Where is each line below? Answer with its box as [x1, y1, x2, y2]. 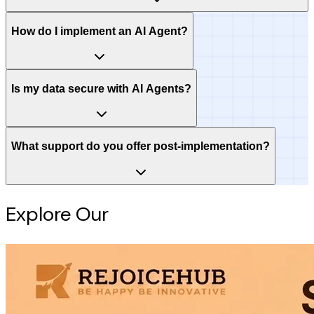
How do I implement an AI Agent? [11, 25, 188, 37]
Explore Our [6, 200, 114, 227]
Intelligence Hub [114, 200, 255, 227]
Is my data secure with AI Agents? [11, 82, 191, 95]
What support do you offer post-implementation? [11, 140, 270, 153]
